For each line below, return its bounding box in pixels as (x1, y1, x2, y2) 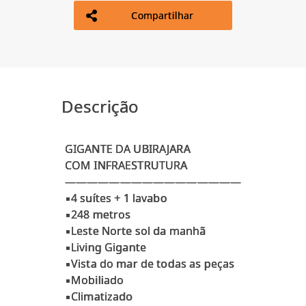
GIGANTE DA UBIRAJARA (64, 141, 191, 157)
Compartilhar (131, 9, 194, 23)
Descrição (61, 95, 139, 118)
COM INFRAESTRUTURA (64, 158, 188, 173)
